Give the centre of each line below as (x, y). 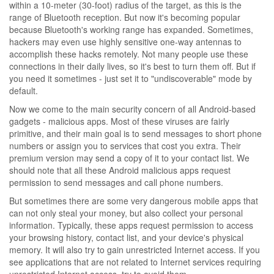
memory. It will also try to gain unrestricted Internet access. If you (135, 249)
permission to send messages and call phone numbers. (116, 182)
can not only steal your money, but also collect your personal (126, 213)
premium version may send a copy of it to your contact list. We (129, 157)
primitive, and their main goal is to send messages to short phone (135, 133)
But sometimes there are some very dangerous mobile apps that (134, 200)
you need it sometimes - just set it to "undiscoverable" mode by (131, 78)
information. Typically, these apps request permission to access (131, 225)
